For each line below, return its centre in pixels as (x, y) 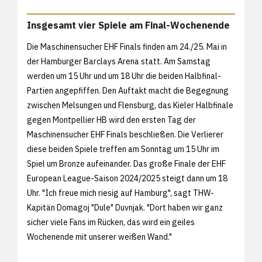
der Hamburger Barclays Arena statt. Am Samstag (119, 62)
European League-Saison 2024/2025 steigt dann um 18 (127, 179)
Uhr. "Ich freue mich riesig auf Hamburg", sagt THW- (120, 193)
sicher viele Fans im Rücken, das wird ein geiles (111, 223)
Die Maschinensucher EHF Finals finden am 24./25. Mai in (127, 47)
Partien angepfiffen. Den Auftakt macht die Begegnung (128, 91)
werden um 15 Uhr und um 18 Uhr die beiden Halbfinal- (124, 76)
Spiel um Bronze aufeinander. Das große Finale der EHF (126, 164)
